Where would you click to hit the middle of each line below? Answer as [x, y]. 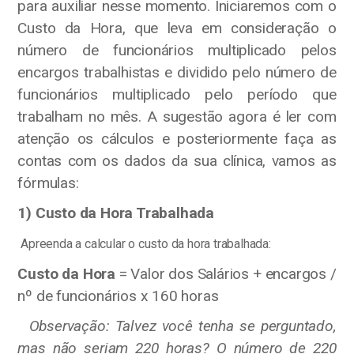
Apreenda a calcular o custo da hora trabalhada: [144, 243]
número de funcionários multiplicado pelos [177, 50]
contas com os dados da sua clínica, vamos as [177, 160]
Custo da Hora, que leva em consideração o [177, 28]
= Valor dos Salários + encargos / [226, 273]
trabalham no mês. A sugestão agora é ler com [177, 116]
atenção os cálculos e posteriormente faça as [177, 138]
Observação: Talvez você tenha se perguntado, [183, 326]
